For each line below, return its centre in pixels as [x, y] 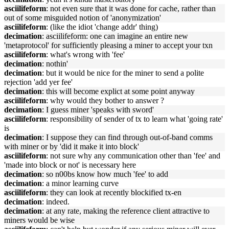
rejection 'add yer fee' [38, 82]
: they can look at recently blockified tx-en [114, 192]
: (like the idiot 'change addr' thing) [102, 27]
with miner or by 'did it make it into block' [72, 146]
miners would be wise [39, 220]
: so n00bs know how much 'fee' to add [105, 174]
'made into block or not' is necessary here [70, 165]
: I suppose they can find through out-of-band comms [127, 137]
